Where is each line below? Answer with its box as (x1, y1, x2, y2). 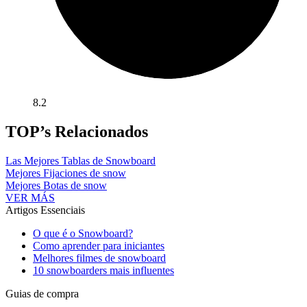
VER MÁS (5, 192, 55, 204)
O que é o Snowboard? (33, 228, 133, 240)
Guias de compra (5, 288, 79, 300)
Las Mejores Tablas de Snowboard (5, 155, 156, 167)
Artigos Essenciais (5, 204, 85, 217)
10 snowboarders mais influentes (33, 265, 174, 277)
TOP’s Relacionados (5, 123, 148, 141)
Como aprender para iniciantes (33, 240, 164, 252)
